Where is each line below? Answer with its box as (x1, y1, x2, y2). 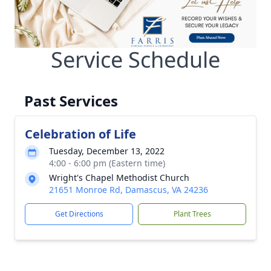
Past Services (24, 91, 118, 111)
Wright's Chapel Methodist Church (49, 172, 189, 184)
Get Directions (54, 209, 103, 220)
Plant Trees (173, 209, 211, 220)
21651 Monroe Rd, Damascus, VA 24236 (49, 184, 208, 196)
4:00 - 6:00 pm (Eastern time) (49, 157, 165, 169)
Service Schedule (51, 45, 220, 75)
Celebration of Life (25, 126, 136, 143)
